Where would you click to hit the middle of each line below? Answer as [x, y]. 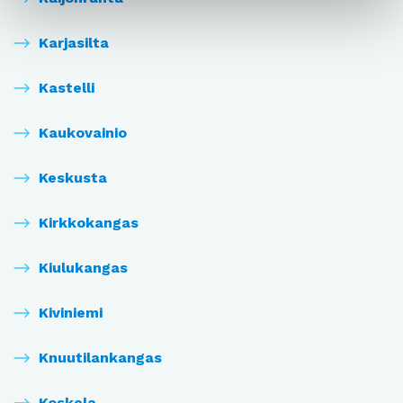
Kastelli [67, 88]
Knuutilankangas [100, 358]
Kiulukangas [83, 268]
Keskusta [73, 178]
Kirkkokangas [89, 223]
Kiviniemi [71, 313]
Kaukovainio [83, 133]
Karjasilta [74, 43]
